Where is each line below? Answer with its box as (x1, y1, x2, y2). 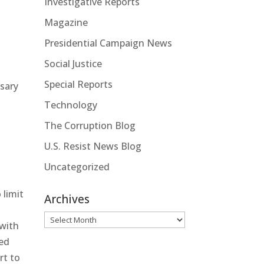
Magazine (44, 15, 88, 29)
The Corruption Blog (44, 118, 136, 132)
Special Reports (44, 77, 113, 91)
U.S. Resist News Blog (44, 139, 141, 153)
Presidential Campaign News (44, 36, 172, 49)
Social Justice (44, 57, 102, 70)
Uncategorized (44, 160, 110, 173)
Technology (44, 98, 97, 111)
